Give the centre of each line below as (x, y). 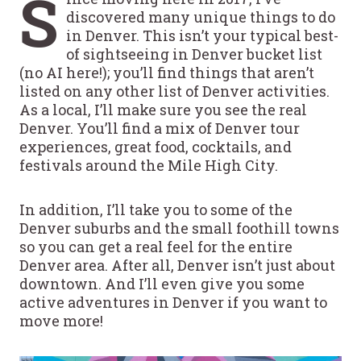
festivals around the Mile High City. (149, 165)
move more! (61, 320)
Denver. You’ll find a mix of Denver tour (160, 128)
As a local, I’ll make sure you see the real (163, 109)
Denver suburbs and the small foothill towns (179, 228)
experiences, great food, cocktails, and (156, 146)
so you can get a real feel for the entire (156, 246)
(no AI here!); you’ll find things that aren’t (167, 72)
